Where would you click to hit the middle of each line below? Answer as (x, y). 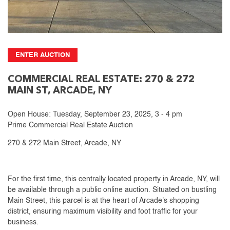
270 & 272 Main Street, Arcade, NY (64, 143)
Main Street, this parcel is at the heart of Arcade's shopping (103, 200)
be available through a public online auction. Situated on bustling (112, 190)
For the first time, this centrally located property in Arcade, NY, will (114, 179)
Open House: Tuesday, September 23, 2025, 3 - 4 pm (95, 114)
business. (23, 222)
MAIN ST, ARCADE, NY (60, 91)
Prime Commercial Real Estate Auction (70, 125)
